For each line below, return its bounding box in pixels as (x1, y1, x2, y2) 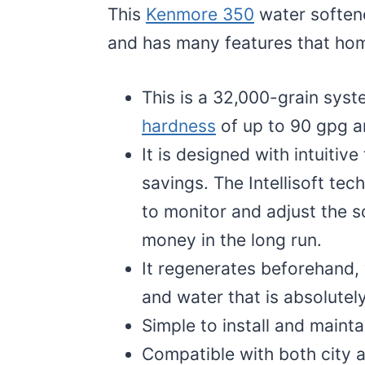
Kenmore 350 (146, 3, 254, 24)
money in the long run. (142, 229, 327, 250)
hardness (142, 115, 216, 136)
